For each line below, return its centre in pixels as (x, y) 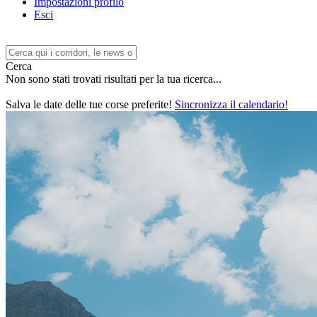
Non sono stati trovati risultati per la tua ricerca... (114, 79)
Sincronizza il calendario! (231, 104)
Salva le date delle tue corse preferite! (90, 104)
